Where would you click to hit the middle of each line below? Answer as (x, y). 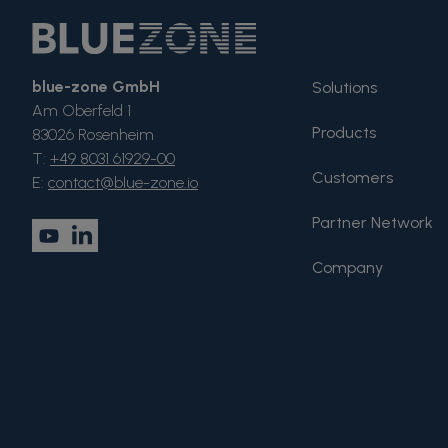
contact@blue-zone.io (123, 183)
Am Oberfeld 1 (81, 111)
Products (343, 133)
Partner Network (372, 223)
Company (347, 268)
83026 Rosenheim (93, 135)
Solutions (344, 88)
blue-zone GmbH (96, 87)
